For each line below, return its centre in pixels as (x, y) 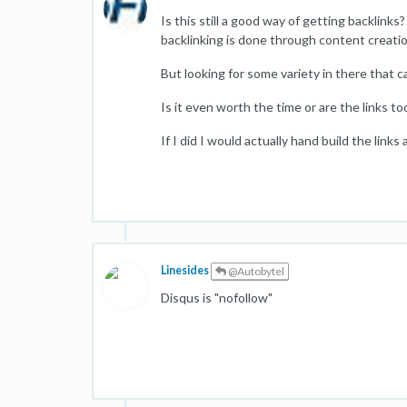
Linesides (185, 271)
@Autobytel (255, 271)
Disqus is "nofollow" (217, 298)
